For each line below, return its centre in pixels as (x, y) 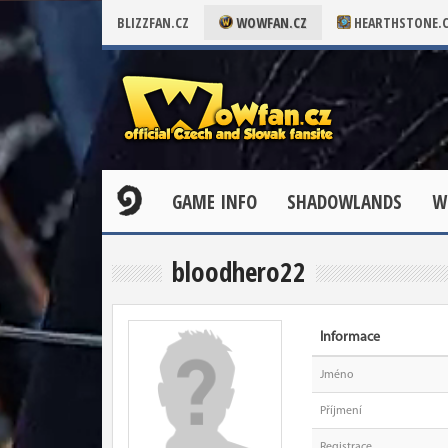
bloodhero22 (239, 271)
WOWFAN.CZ (270, 22)
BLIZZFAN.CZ (153, 22)
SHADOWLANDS (344, 202)
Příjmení (340, 411)
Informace (349, 337)
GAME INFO (214, 202)
